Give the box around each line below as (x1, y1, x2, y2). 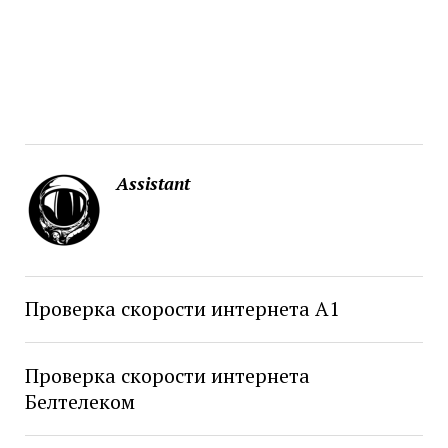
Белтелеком (24, 387, 135, 415)
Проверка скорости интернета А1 (24, 295, 340, 323)
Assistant (116, 172, 191, 196)
